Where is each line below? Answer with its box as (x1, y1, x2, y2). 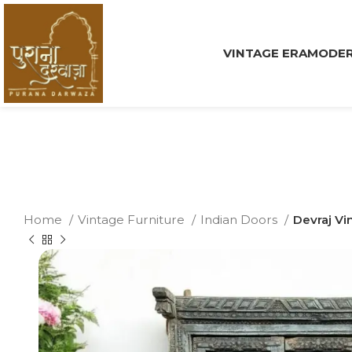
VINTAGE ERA (222, 46, 307, 60)
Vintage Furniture (78, 212, 188, 227)
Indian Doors (200, 212, 280, 227)
